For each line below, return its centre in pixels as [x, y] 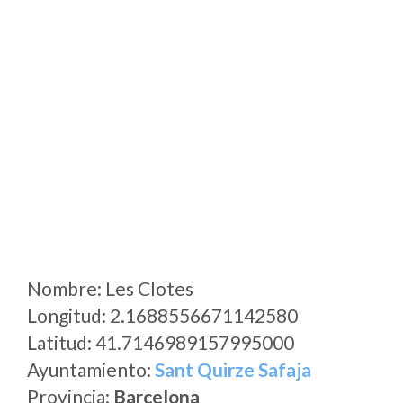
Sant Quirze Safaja [233, 369]
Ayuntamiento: [91, 369]
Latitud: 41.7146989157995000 [161, 342]
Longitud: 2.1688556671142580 [162, 315]
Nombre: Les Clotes [110, 288]
